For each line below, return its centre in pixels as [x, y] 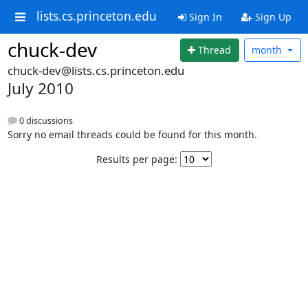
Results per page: [137, 159]
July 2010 [40, 88]
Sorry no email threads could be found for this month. [132, 134]
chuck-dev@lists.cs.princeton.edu [96, 70]
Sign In [204, 17]
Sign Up [272, 17]
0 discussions [45, 120]
